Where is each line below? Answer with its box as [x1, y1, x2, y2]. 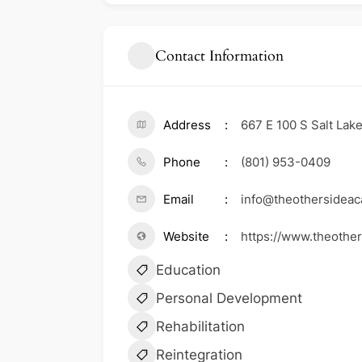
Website [163, 229, 209, 245]
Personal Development [156, 290, 302, 307]
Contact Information [155, 45, 284, 66]
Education [156, 262, 221, 279]
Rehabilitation [156, 318, 245, 335]
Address [163, 117, 211, 133]
